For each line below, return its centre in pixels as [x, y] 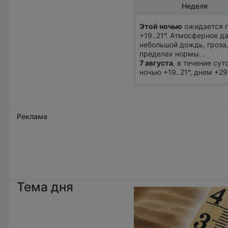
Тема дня [45, 187]
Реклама [32, 116]
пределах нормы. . [173, 54]
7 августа [156, 63]
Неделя [195, 6]
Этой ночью [161, 26]
